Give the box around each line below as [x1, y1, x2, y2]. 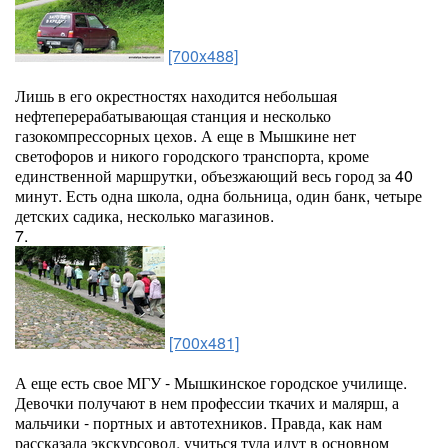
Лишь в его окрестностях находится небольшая [15, 84, 337, 107]
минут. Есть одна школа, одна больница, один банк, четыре [15, 184, 422, 207]
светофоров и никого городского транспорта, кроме [15, 144, 369, 167]
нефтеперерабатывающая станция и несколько [15, 104, 331, 127]
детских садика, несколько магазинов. [15, 204, 274, 227]
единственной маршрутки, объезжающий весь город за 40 [15, 164, 413, 187]
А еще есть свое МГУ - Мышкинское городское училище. [15, 371, 407, 394]
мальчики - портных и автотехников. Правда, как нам [15, 411, 382, 434]
